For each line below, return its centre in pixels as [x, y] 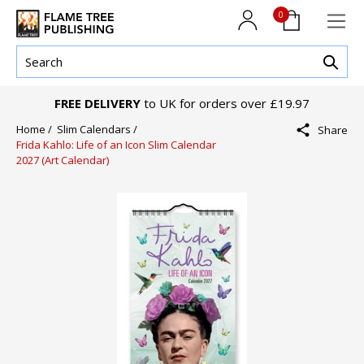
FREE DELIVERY [97, 104]
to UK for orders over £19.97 [225, 104]
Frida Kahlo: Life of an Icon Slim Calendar [116, 145]
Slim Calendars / [100, 130]
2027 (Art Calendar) [63, 160]
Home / [37, 130]
